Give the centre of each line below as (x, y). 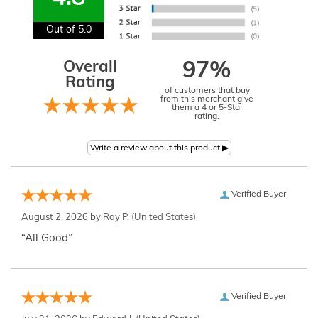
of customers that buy (207, 91)
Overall (90, 68)
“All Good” (47, 239)
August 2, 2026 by (62, 218)
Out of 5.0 (69, 30)
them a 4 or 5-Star (207, 108)
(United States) (163, 218)
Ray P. (116, 218)
